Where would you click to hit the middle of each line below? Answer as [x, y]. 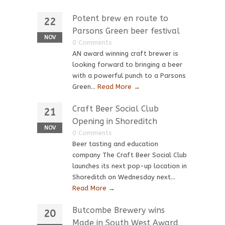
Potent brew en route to [120, 18]
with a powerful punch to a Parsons [129, 76]
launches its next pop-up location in [130, 166]
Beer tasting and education [115, 144]
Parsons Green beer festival [126, 31]
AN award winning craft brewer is [125, 53]
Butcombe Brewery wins [119, 210]
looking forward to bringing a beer [127, 65]
